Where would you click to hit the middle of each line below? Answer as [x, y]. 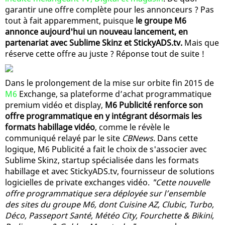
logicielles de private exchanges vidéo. [78, 182]
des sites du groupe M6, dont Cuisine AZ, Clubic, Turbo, [109, 204]
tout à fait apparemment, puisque [70, 20]
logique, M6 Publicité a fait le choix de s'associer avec [106, 149]
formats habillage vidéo [50, 127]
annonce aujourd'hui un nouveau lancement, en [96, 31]
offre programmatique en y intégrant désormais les [103, 116]
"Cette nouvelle [181, 182]
